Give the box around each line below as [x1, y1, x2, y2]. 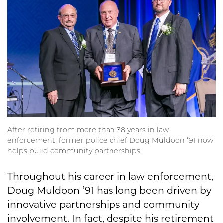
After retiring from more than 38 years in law [7, 125, 169, 135]
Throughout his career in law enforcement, [7, 170, 213, 183]
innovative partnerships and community [7, 198, 199, 211]
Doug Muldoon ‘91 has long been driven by [7, 184, 211, 197]
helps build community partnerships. [7, 146, 142, 156]
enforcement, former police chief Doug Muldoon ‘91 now [7, 136, 213, 145]
